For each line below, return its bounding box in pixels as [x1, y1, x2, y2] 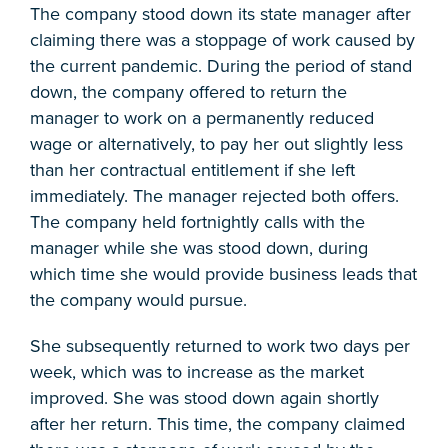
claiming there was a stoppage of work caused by [30, 29, 415, 52]
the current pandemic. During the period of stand [30, 55, 412, 78]
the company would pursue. [30, 289, 247, 312]
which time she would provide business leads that [30, 263, 417, 286]
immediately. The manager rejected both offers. [30, 185, 399, 208]
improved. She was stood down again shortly [30, 387, 379, 410]
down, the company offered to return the [30, 81, 347, 104]
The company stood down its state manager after [30, 3, 411, 26]
